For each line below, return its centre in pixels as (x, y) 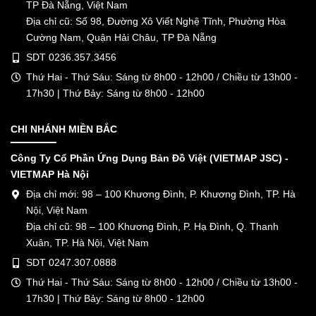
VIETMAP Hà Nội (50, 175)
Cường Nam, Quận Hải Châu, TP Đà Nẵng (121, 38)
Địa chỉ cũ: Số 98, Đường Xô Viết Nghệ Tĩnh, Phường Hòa (156, 22)
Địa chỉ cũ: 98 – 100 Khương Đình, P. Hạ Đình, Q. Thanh (152, 227)
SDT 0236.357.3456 (71, 57)
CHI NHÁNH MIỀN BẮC (64, 129)
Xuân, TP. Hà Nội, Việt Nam (87, 243)
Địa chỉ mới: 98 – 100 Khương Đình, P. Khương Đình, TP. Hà (161, 194)
